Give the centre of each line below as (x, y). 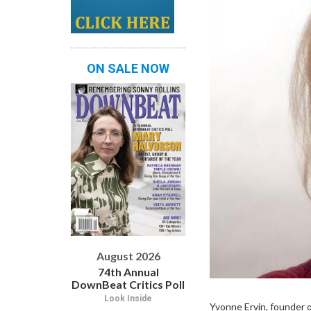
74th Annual (128, 271)
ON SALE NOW (128, 68)
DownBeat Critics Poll (128, 284)
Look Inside (128, 298)
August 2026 (128, 255)
